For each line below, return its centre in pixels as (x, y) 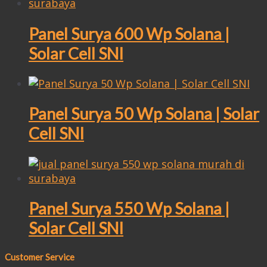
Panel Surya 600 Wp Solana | (129, 33)
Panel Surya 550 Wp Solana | (129, 209)
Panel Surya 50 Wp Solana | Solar (144, 114)
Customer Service (40, 257)
